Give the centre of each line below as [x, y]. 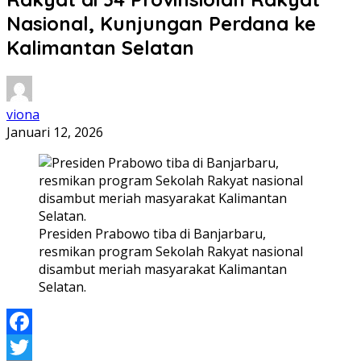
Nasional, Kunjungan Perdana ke [161, 23]
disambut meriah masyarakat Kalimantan [163, 269]
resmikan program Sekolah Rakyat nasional [171, 251]
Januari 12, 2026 [55, 132]
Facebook [35, 347]
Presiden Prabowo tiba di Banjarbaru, [152, 233]
